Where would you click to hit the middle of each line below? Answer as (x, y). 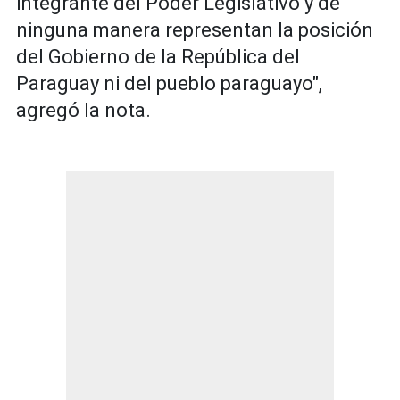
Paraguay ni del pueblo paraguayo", (169, 84)
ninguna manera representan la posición (195, 30)
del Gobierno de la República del (158, 57)
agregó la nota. (83, 111)
